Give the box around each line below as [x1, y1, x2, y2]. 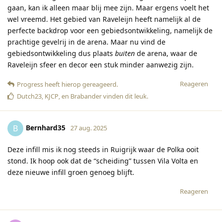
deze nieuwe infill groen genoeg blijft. [7, 167, 134, 177]
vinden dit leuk [102, 92, 147, 101]
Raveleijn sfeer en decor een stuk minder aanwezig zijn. [7, 60, 194, 70]
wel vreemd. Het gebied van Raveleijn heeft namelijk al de [7, 14, 201, 24]
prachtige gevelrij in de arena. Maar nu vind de [7, 37, 166, 47]
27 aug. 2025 [70, 123, 107, 133]
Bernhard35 [26, 123, 65, 133]
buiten [115, 49, 135, 58]
